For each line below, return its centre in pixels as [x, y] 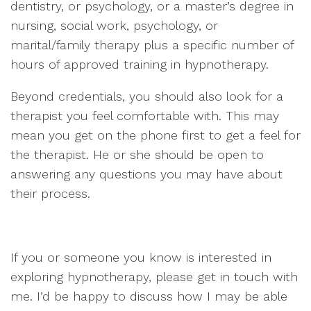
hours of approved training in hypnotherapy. [140, 64]
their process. [50, 193]
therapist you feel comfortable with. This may [145, 116]
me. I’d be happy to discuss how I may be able [149, 296]
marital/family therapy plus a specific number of [152, 45]
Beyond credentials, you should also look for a [147, 96]
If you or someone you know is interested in [141, 257]
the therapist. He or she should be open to [137, 154]
